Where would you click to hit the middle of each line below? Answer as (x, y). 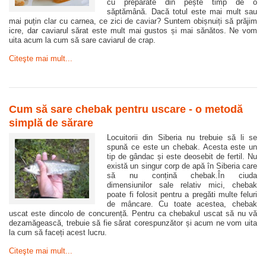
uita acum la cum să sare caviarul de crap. (82, 40)
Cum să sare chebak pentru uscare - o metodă (126, 110)
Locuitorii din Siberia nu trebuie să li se (182, 138)
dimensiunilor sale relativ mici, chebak (182, 185)
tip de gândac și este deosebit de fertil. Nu (182, 157)
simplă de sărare (51, 123)
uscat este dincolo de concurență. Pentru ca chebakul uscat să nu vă (133, 214)
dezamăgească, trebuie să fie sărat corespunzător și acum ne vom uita (133, 223)
